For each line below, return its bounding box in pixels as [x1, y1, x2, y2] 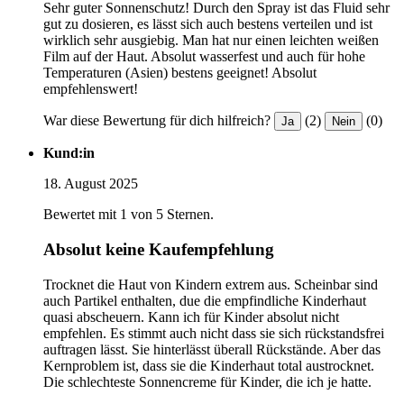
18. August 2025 [43, 176, 138, 192]
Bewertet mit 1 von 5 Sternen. [43, 207, 214, 223]
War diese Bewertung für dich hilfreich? [43, 113, 271, 129]
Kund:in [43, 145, 95, 161]
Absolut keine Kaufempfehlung [43, 240, 274, 260]
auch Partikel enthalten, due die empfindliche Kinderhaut [43, 292, 366, 308]
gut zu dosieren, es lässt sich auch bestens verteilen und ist [43, 16, 372, 32]
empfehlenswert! [43, 81, 138, 97]
